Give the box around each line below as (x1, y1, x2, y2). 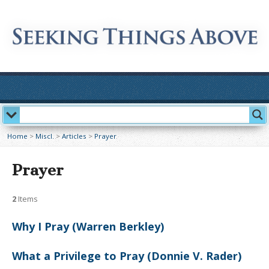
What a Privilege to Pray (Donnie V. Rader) (12, 249, 241, 263)
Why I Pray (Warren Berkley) (12, 219, 164, 234)
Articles (62, 131, 86, 141)
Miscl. (35, 131, 54, 141)
